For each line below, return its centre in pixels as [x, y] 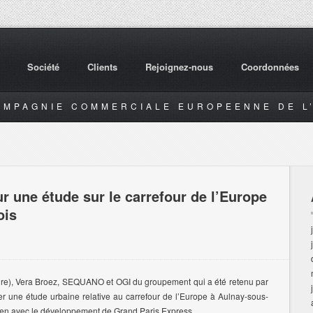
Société [43, 67]
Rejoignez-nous [179, 67]
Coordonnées [270, 67]
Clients [102, 67]
